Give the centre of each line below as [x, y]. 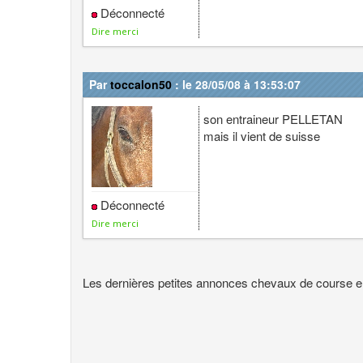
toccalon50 [141, 84]
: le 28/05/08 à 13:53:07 [236, 84]
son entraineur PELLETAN [273, 119]
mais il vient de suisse [262, 136]
